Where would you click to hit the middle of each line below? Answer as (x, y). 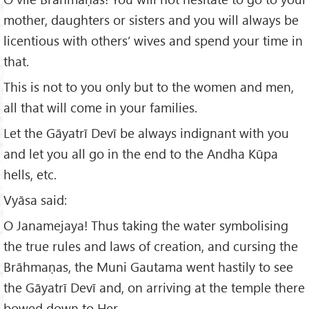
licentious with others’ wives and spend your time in (153, 41)
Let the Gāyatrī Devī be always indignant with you (146, 133)
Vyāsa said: (35, 199)
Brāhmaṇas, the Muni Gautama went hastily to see (148, 266)
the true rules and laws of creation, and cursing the (151, 246)
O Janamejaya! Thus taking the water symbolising (146, 225)
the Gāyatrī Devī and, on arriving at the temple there (154, 287)
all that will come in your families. (100, 108)
